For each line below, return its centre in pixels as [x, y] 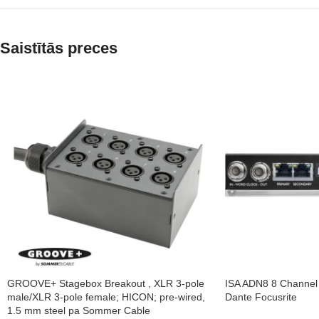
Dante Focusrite [261, 297]
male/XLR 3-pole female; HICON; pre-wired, [106, 297]
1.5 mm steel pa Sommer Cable [79, 310]
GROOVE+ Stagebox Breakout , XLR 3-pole [106, 283]
